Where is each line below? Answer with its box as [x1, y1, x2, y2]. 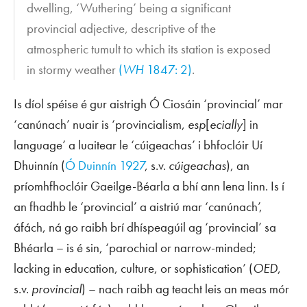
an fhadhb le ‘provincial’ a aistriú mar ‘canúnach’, [14, 198, 262, 216]
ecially [210, 116, 243, 134]
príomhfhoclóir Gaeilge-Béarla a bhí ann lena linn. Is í [14, 177, 284, 195]
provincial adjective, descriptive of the [27, 20, 217, 38]
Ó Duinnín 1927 [65, 157, 145, 175]
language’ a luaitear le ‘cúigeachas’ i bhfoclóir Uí [14, 136, 262, 154]
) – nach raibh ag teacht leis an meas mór [82, 280, 289, 298]
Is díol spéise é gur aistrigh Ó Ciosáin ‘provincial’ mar [14, 95, 283, 113]
